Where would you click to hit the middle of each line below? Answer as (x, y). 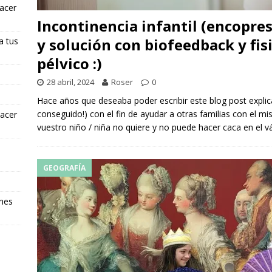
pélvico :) (69, 63)
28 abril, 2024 (70, 82)
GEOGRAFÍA (64, 168)
